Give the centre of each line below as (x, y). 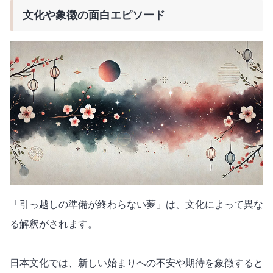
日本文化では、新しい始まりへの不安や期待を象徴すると (136, 263)
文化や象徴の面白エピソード (94, 15)
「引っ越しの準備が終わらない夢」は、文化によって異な (136, 205)
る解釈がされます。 (54, 224)
